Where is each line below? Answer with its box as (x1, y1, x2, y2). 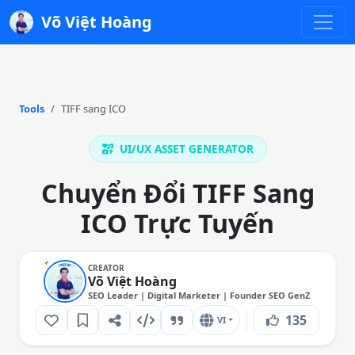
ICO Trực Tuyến (81, 206, 274, 240)
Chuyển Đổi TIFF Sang (40, 176, 315, 210)
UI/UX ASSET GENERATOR (116, 141, 254, 156)
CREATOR (88, 261, 124, 273)
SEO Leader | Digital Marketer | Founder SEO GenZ (88, 288, 310, 301)
